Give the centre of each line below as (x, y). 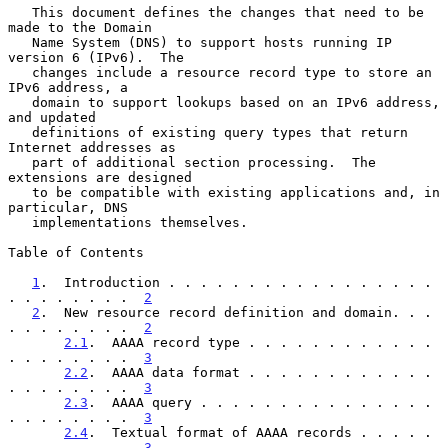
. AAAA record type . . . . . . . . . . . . (260, 342)
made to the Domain (80, 27)
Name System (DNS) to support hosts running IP (20, 42)
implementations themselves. (20, 222)
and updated (52, 117)
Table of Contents (76, 252)
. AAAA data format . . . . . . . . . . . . (260, 372)
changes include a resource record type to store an (20, 72)
